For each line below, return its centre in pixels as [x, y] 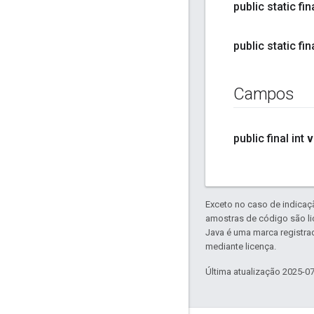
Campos [264, 94]
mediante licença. [241, 247]
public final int [269, 139]
